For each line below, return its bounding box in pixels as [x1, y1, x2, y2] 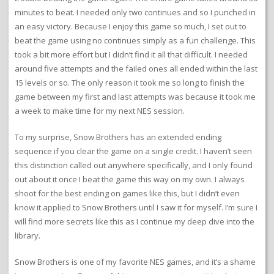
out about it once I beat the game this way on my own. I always [15, 173, 245, 185]
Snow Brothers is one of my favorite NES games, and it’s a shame [15, 256, 256, 267]
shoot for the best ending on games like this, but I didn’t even [15, 187, 240, 199]
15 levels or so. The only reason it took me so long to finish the [15, 76, 245, 88]
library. [15, 229, 40, 241]
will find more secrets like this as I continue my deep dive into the [15, 215, 254, 227]
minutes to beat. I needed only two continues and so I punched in [15, 6, 256, 18]
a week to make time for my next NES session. [15, 105, 185, 116]
